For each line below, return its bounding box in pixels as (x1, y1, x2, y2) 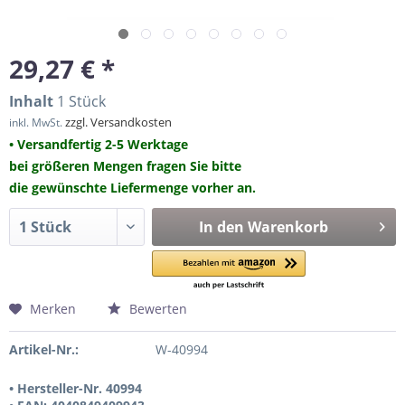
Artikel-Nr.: (9, 341, 79, 358)
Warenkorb (247, 217, 328, 237)
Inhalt (9, 91, 57, 111)
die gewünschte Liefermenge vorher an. (9, 179, 256, 196)
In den (198, 217, 244, 237)
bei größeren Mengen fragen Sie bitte (9, 157, 241, 174)
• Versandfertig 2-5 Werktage (9, 136, 188, 153)
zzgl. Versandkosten (65, 114, 172, 130)
